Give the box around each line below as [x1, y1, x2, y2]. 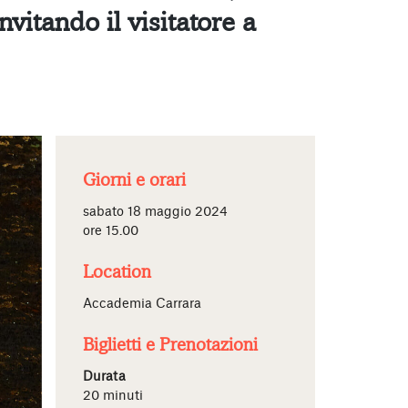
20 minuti [83, 390, 143, 403]
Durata [83, 371, 126, 383]
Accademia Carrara [83, 298, 201, 311]
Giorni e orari [83, 169, 186, 191]
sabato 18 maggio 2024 [83, 206, 228, 219]
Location [83, 261, 151, 283]
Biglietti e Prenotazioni [83, 334, 258, 356]
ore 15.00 [83, 225, 138, 238]
